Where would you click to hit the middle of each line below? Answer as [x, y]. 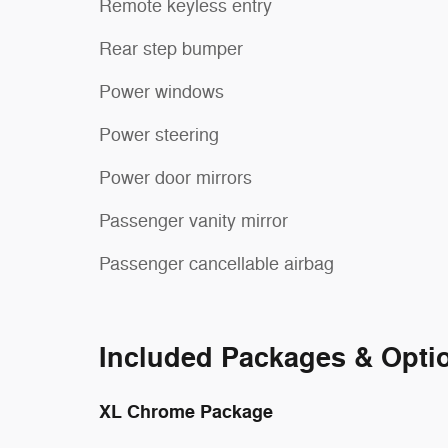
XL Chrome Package [186, 412]
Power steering [159, 135]
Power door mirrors [175, 178]
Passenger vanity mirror [193, 221]
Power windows [161, 92]
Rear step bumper [171, 49]
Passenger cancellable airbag [216, 264]
